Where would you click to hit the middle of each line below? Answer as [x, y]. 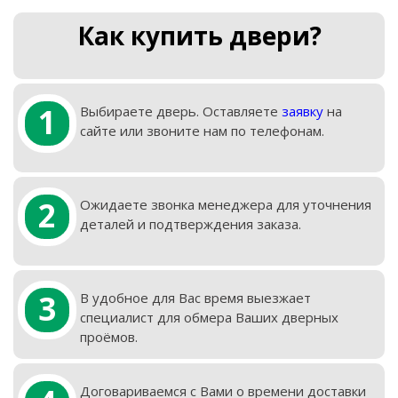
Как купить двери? [199, 36]
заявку [302, 111]
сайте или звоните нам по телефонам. [202, 131]
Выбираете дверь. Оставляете [180, 111]
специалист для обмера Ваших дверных [209, 318]
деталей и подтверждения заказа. [190, 224]
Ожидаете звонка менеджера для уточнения [225, 205]
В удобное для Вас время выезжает [195, 298]
